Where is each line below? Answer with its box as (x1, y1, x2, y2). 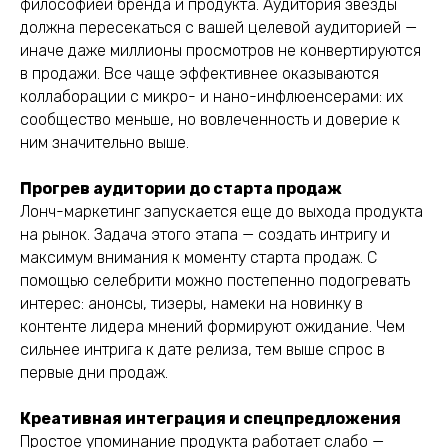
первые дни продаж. (20, 363, 168, 382)
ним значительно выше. (20, 133, 189, 152)
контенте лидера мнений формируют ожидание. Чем (20, 317, 405, 336)
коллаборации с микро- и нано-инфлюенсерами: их (20, 87, 403, 106)
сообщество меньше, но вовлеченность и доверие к (20, 110, 400, 129)
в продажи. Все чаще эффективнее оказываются (20, 64, 379, 83)
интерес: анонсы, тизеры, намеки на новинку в (20, 294, 363, 313)
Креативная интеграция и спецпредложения (20, 409, 401, 428)
